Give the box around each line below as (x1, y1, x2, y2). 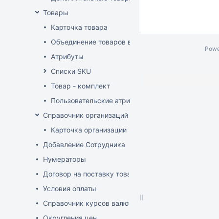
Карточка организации (51, 126, 127, 134)
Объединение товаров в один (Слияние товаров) (51, 38, 214, 46)
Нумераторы (43, 155, 86, 163)
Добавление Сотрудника (43, 140, 125, 149)
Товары (43, 8, 68, 17)
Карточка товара (51, 23, 108, 31)
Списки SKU (51, 67, 91, 75)
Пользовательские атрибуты (51, 96, 147, 105)
